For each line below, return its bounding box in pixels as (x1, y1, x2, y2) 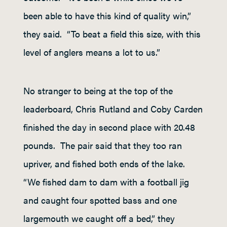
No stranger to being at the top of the (23, 84, 173, 97)
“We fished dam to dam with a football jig (23, 175, 189, 188)
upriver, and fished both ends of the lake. (23, 157, 187, 170)
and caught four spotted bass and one (23, 194, 177, 206)
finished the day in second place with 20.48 (23, 121, 195, 133)
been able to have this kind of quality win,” (23, 9, 191, 22)
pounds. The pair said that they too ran (23, 139, 182, 152)
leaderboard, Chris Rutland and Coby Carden (23, 102, 203, 115)
